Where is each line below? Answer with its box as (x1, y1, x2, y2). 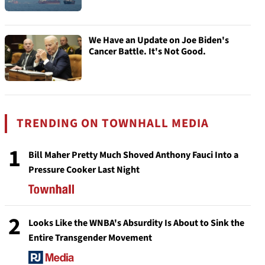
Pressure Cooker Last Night (28, 163, 140, 176)
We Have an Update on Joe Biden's (89, 34, 229, 47)
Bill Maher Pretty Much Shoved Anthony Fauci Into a (28, 148, 238, 161)
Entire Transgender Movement (28, 231, 152, 244)
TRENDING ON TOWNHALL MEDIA (17, 115, 209, 132)
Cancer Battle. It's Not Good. (89, 45, 206, 58)
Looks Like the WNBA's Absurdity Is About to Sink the (28, 216, 244, 230)
